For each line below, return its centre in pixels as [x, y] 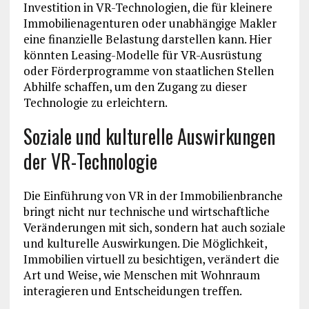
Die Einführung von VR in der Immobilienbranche [153, 196]
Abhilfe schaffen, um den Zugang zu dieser [135, 87]
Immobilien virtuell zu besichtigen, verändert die [151, 259]
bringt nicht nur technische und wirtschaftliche [146, 212]
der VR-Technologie [90, 161]
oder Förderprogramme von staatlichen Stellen [148, 71]
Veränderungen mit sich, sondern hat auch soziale [154, 228]
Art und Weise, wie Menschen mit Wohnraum [141, 275]
